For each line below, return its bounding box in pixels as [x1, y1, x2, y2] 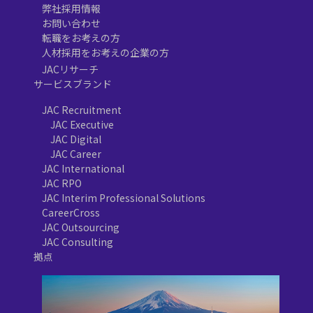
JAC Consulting [42, 235, 113, 249]
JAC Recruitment [42, 103, 122, 117]
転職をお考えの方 [42, 31, 120, 45]
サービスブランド [34, 77, 112, 92]
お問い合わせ [42, 16, 101, 31]
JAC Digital [50, 132, 101, 147]
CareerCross [42, 205, 100, 220]
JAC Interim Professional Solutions [42, 191, 205, 205]
